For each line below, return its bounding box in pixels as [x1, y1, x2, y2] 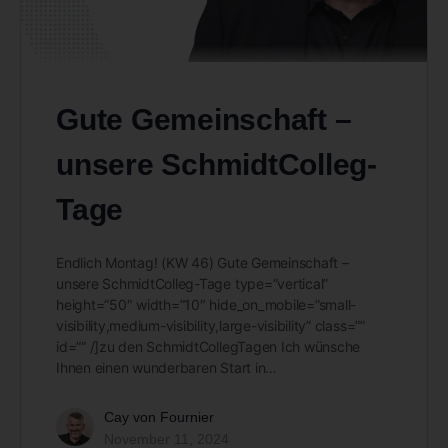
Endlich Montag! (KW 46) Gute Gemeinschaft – [56, 253, 349, 271]
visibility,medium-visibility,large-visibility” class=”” [56, 316, 365, 334]
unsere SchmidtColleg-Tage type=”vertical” [56, 274, 329, 292]
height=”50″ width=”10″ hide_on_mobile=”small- [56, 295, 357, 313]
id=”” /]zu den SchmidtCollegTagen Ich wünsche [56, 337, 361, 355]
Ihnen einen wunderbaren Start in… [56, 358, 278, 376]
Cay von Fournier [104, 408, 214, 425]
